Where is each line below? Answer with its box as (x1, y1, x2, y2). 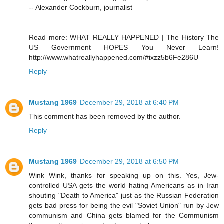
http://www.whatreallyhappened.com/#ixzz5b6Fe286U (29, 53, 198, 61)
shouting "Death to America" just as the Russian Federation (29, 191, 219, 199)
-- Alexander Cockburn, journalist (29, 3, 132, 11)
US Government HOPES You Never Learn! (29, 43, 219, 51)
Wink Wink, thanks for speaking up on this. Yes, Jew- (29, 171, 219, 179)
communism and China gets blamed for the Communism (29, 211, 219, 219)
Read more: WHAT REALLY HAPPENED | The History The (29, 33, 219, 41)
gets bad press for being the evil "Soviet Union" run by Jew (29, 201, 219, 209)
